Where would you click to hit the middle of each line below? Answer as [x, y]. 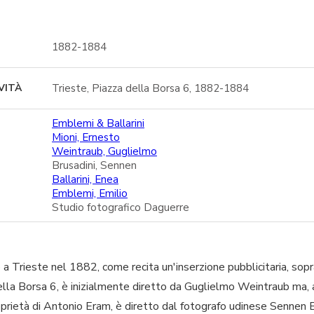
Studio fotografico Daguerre [121, 207]
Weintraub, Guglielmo [104, 151]
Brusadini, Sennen [94, 165]
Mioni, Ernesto [86, 137]
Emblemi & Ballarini [98, 123]
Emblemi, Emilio [90, 193]
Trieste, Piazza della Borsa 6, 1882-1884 [150, 88]
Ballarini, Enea [85, 179]
